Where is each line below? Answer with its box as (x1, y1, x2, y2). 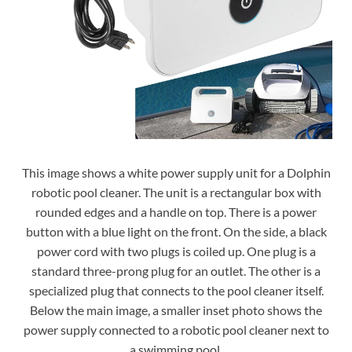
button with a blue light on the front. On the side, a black (25, 224, 327, 240)
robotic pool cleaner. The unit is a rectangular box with (31, 185, 321, 200)
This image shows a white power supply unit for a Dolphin (21, 165, 331, 181)
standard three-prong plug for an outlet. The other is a (31, 263, 321, 279)
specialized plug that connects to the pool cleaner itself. (28, 283, 324, 299)
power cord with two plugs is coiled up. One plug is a (36, 244, 316, 259)
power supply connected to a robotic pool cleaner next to (23, 322, 329, 338)
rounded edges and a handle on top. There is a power (35, 204, 317, 220)
